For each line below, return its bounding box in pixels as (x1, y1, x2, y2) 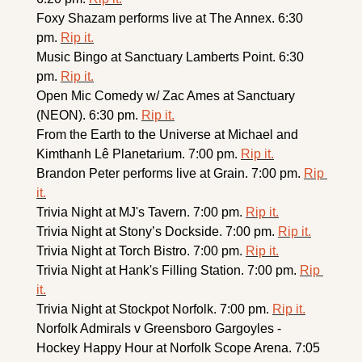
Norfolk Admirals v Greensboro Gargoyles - (36, 322, 281, 336)
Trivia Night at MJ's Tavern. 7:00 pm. (36, 205, 246, 220)
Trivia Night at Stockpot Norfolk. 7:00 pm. (36, 302, 272, 317)
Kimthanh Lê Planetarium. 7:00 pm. (36, 147, 241, 162)
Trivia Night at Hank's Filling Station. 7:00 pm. (36, 263, 300, 278)
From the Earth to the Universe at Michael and (36, 128, 298, 142)
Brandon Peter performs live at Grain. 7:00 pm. (36, 166, 304, 181)
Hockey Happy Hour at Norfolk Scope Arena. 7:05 (36, 341, 320, 356)
